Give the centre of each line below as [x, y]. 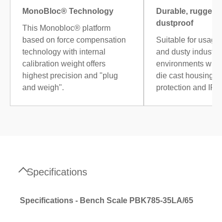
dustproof [175, 23]
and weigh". [43, 88]
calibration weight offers [64, 64]
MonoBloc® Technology [68, 11]
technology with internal [64, 52]
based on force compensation [74, 40]
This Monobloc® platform [66, 28]
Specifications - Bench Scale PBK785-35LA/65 [107, 201]
